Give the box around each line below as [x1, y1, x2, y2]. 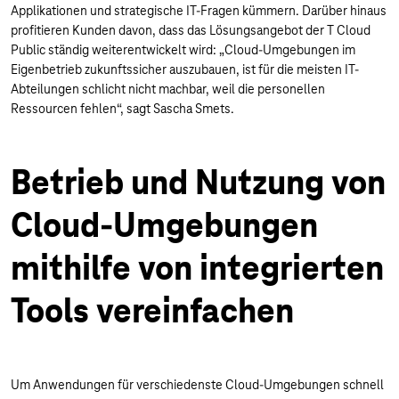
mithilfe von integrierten [11, 247, 384, 289]
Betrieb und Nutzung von [11, 161, 386, 204]
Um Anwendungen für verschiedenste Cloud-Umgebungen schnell [11, 377, 384, 393]
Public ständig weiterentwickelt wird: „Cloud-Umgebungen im [11, 42, 355, 58]
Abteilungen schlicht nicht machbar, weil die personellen [11, 81, 325, 97]
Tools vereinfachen [11, 289, 294, 332]
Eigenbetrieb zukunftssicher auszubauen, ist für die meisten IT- [11, 61, 359, 77]
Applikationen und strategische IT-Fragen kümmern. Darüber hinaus [11, 3, 387, 19]
